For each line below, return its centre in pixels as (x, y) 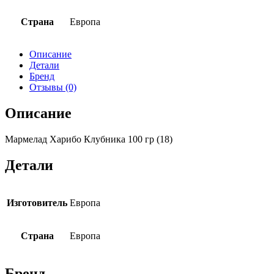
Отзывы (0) (53, 87)
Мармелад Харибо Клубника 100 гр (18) (89, 139)
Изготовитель (37, 203)
